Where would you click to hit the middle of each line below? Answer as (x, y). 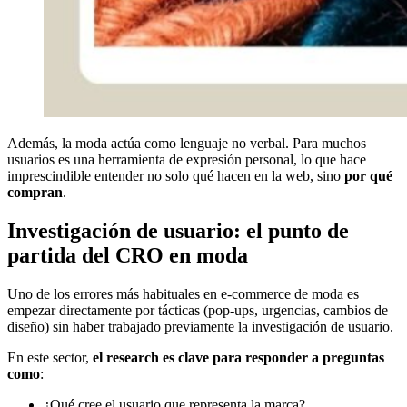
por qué (368, 176)
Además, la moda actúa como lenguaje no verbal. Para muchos (187, 144)
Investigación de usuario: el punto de (178, 231)
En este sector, (50, 358)
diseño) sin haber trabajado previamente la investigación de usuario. (200, 327)
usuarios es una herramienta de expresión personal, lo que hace (187, 160)
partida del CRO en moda (128, 256)
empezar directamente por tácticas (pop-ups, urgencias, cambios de (198, 311)
